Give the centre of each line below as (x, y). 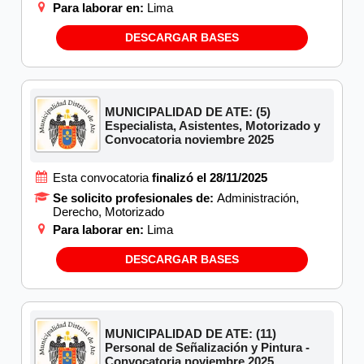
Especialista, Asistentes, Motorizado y (213, 125)
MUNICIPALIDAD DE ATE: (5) (188, 111)
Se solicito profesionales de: (135, 197)
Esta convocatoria (102, 177)
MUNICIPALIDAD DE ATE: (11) (191, 333)
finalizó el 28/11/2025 (209, 177)
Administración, (258, 197)
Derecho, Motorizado (108, 211)
